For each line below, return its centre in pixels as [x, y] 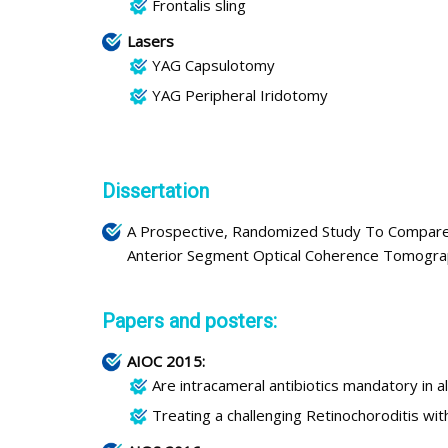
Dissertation [155, 190]
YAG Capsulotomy [213, 64]
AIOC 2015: [166, 360]
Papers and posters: [189, 320]
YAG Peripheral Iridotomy [240, 94]
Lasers [150, 40]
